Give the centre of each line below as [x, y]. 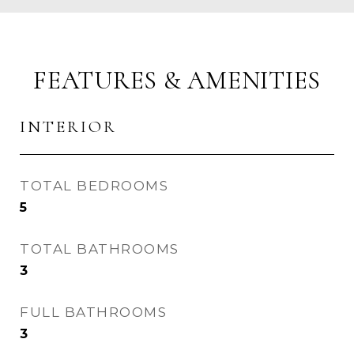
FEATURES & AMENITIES [177, 80]
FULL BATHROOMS [93, 312]
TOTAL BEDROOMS [94, 186]
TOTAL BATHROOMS [100, 249]
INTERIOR [68, 127]
